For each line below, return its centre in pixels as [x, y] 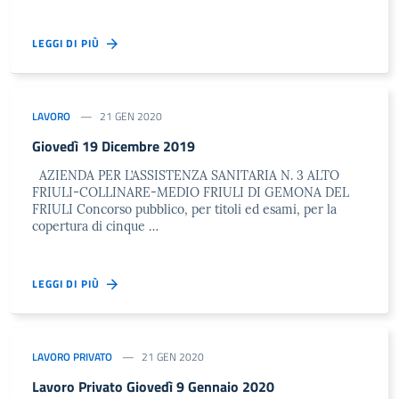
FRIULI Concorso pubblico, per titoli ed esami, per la [184, 209]
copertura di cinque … [95, 226]
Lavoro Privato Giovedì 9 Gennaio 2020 [153, 387]
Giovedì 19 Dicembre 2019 [114, 146]
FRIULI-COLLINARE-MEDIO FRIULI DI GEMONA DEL [191, 192]
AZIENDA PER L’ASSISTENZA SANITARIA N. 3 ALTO [186, 175]
